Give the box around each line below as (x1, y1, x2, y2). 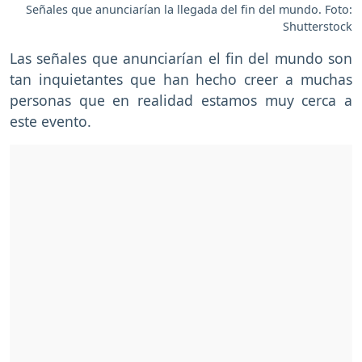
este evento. (10, 111, 91, 131)
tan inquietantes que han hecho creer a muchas (10, 69, 352, 89)
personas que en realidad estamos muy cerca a (10, 90, 352, 110)
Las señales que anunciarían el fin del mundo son (10, 48, 352, 68)
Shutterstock (283, 18, 352, 34)
